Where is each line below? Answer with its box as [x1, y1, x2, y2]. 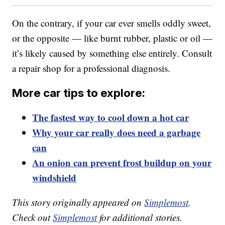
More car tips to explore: [12, 86, 146, 100]
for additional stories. [97, 211, 183, 224]
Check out [12, 211, 53, 224]
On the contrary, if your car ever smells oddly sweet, [12, 17, 211, 30]
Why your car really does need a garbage [32, 126, 201, 140]
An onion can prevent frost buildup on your [32, 156, 212, 170]
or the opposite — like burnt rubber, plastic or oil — [12, 32, 213, 45]
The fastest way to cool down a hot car [32, 110, 189, 125]
